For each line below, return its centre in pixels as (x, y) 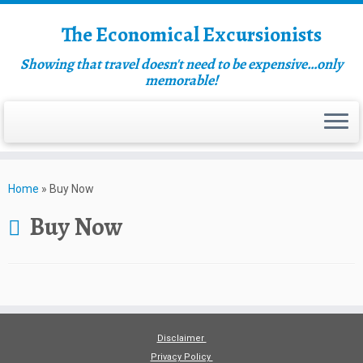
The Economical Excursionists (192, 34)
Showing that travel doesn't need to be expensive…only (181, 64)
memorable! (181, 80)
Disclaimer (181, 338)
